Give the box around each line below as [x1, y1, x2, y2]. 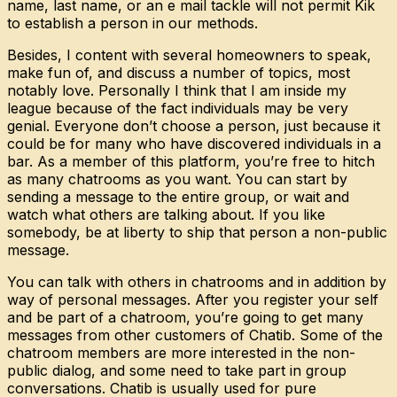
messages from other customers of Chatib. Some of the [7, 325, 383, 344]
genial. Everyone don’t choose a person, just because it [7, 116, 380, 135]
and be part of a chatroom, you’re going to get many [7, 307, 363, 326]
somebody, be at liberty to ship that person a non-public [7, 222, 387, 241]
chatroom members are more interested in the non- [7, 343, 355, 362]
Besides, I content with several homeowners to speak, [7, 45, 371, 64]
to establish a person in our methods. [7, 13, 258, 32]
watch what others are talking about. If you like [7, 205, 325, 223]
